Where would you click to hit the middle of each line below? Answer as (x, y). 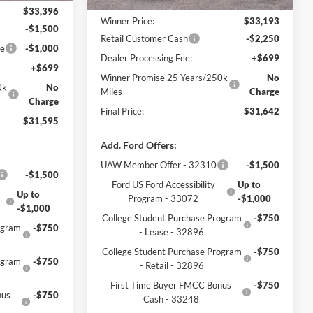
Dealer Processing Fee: (147, 58)
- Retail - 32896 (172, 266)
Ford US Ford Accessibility (163, 185)
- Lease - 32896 (172, 232)
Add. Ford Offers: (139, 145)
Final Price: (123, 111)
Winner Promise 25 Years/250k (165, 78)
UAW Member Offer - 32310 (159, 165)
